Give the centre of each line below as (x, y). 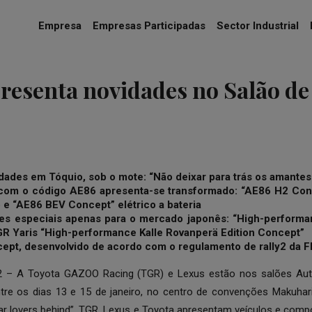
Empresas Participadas (149, 26)
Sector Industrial (258, 26)
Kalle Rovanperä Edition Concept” (221, 233)
